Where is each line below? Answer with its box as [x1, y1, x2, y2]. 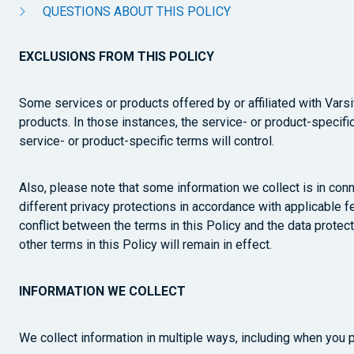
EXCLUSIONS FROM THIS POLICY [19, 49, 214, 64]
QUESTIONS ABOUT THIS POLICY [43, 4, 231, 19]
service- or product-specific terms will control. [19, 134, 274, 149]
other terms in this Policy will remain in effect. [19, 237, 272, 252]
